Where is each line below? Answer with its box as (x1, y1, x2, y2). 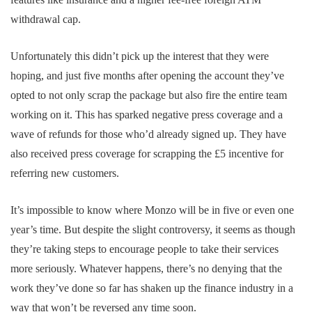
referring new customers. (10, 167, 119, 180)
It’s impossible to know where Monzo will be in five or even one (10, 204, 294, 217)
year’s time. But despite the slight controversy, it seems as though (10, 224, 295, 236)
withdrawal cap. (10, 13, 81, 26)
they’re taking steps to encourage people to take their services (10, 243, 279, 256)
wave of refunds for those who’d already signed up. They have (10, 128, 286, 141)
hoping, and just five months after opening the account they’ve (10, 70, 284, 82)
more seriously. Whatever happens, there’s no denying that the (10, 263, 282, 275)
